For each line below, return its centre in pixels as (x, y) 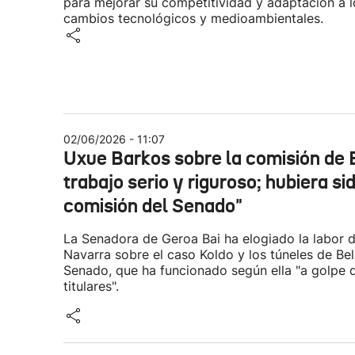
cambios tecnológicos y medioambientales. (193, 18)
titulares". (93, 286)
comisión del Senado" (153, 206)
